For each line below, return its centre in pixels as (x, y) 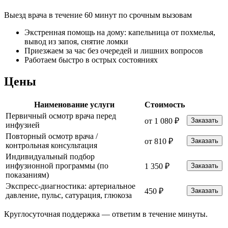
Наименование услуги (74, 104)
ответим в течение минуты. (160, 214)
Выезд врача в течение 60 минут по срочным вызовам (98, 15)
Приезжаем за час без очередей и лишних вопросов (114, 50)
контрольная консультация (51, 145)
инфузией (23, 125)
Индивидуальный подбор (50, 156)
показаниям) (27, 175)
